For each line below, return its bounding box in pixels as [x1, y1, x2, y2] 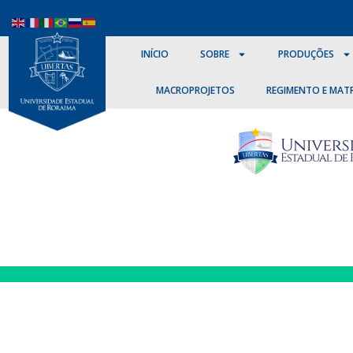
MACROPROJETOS [155, 84, 235, 97]
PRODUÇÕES [277, 47, 334, 61]
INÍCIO [140, 47, 169, 61]
